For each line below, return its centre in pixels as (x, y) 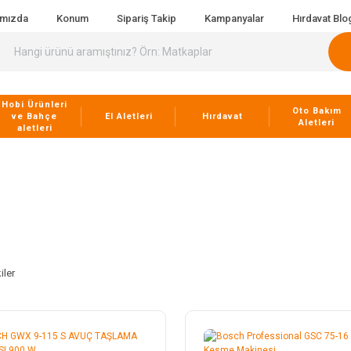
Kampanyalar (234, 18)
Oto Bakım (317, 110)
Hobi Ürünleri (34, 105)
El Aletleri (128, 116)
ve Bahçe (34, 116)
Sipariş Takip (147, 18)
